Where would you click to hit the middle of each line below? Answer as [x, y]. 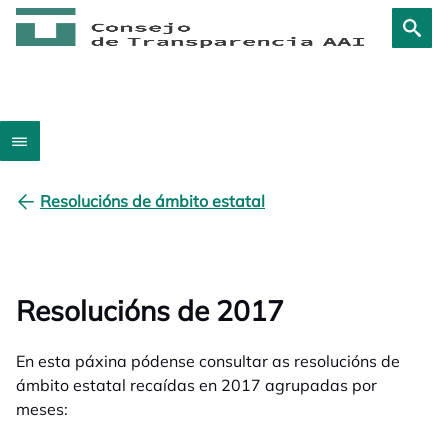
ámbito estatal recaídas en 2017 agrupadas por [196, 385]
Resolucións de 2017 [150, 310]
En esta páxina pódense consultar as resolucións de [208, 361]
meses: [42, 409]
